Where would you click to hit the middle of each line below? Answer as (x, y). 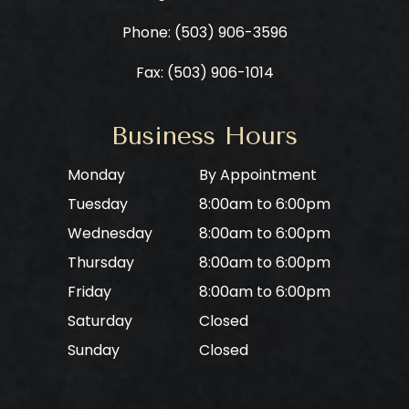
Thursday (101, 262)
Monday (96, 174)
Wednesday (110, 233)
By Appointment (258, 174)
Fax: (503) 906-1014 (204, 72)
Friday (89, 291)
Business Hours (204, 135)
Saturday (100, 320)
